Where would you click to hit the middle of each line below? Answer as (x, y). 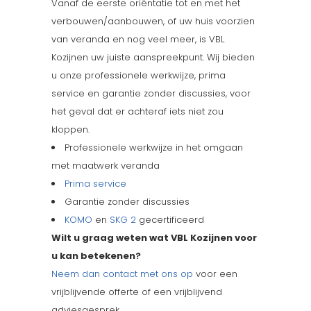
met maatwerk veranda (106, 165)
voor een (215, 274)
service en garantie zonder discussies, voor (151, 93)
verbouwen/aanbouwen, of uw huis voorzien (153, 21)
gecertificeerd (170, 219)
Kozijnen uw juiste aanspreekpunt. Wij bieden (153, 57)
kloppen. (70, 129)
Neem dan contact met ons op (122, 274)
